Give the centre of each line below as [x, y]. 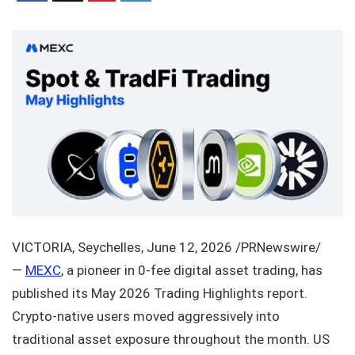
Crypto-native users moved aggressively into [146, 317]
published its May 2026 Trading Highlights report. [160, 294]
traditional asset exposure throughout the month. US [171, 340]
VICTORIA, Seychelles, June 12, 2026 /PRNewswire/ [166, 248]
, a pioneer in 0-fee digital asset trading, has [192, 271]
